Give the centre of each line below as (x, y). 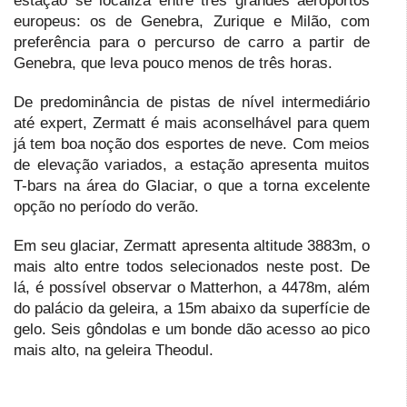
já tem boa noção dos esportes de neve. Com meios (192, 144)
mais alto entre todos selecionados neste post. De (192, 267)
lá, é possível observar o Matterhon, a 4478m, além (192, 288)
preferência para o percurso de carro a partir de (192, 43)
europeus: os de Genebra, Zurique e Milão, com (192, 22)
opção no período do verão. (106, 207)
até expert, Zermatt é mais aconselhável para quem (192, 124)
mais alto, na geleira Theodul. (114, 351)
